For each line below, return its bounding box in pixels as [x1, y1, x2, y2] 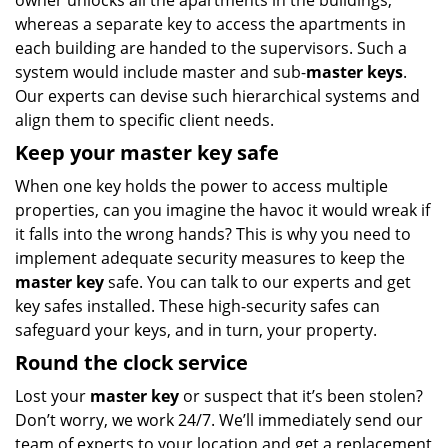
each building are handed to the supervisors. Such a [15, 37, 407, 59]
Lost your [15, 385, 90, 407]
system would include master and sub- [15, 61, 306, 83]
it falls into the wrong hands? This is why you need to [15, 223, 411, 245]
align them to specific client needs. [15, 109, 274, 131]
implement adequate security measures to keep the [15, 247, 405, 269]
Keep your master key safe [15, 139, 279, 166]
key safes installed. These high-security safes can [15, 295, 380, 317]
